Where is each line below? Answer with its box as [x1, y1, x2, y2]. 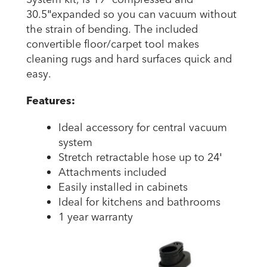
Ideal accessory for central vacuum [58, 120, 227, 136]
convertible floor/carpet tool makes [26, 37, 199, 52]
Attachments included [58, 165, 166, 181]
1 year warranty [58, 210, 133, 225]
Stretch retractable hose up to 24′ [58, 150, 222, 166]
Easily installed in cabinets [58, 180, 188, 195]
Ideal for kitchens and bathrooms [58, 195, 221, 210]
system [58, 135, 92, 151]
